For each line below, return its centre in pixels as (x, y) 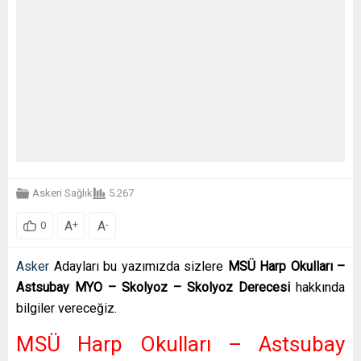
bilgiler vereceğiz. (66, 308)
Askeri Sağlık (62, 193)
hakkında (320, 287)
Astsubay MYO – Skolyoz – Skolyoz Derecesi (156, 287)
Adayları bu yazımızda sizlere (136, 266)
